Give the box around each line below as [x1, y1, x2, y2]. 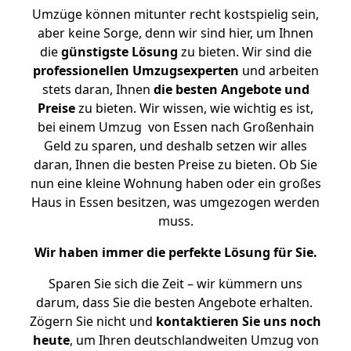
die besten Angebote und [153, 81, 309, 98]
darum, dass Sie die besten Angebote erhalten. [35, 294, 316, 311]
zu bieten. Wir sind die [177, 43, 312, 60]
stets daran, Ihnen [42, 81, 154, 98]
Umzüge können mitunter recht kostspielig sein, [32, 5, 319, 23]
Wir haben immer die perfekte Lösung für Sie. [34, 244, 317, 261]
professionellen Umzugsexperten [32, 62, 239, 79]
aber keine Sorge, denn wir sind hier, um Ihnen [38, 24, 313, 42]
